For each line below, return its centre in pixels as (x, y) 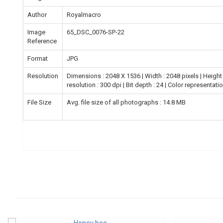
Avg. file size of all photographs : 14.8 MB (126, 102)
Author (37, 14)
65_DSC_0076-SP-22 (96, 32)
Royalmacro (84, 14)
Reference (42, 41)
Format (38, 58)
